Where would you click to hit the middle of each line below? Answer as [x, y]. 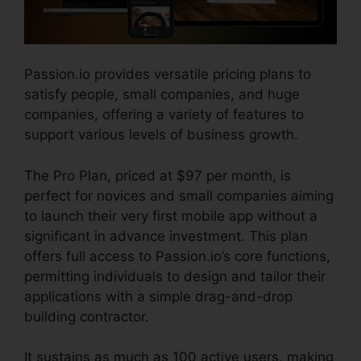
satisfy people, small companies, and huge [162, 95]
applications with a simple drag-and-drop [158, 296]
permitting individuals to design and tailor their [175, 276]
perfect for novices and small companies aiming [179, 195]
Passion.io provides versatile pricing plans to [168, 75]
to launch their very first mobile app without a [171, 216]
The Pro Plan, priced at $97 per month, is [158, 175]
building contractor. [87, 316]
